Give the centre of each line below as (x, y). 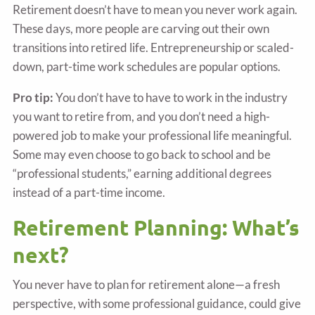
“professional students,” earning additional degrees (142, 174)
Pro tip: (34, 98)
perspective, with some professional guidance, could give (157, 303)
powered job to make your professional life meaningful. (153, 136)
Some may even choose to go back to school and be (142, 155)
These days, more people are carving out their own (141, 29)
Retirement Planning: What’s (156, 228)
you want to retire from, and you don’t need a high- (142, 117)
